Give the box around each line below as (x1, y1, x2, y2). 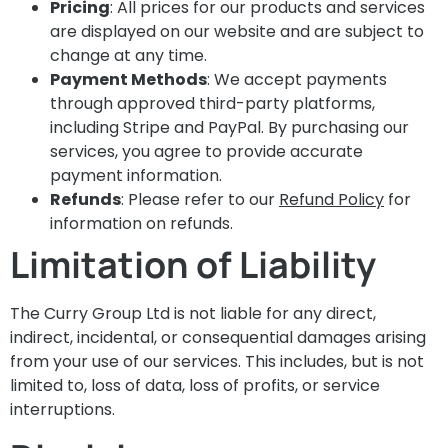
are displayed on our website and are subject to (50, 20, 424, 44)
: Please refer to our (121, 188, 279, 212)
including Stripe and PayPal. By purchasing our (50, 116, 409, 140)
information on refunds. (50, 212, 233, 236)
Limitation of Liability (10, 240, 376, 290)
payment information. (50, 164, 222, 188)
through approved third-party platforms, (50, 92, 375, 116)
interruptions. (10, 398, 115, 422)
